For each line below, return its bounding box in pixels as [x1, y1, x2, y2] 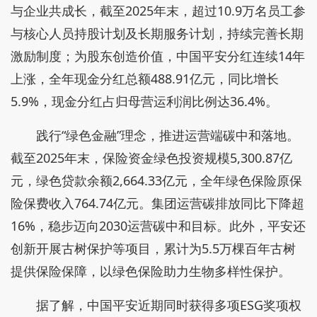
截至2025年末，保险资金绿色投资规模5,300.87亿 [11, 149, 292, 166]
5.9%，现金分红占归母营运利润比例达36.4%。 [11, 93, 278, 110]
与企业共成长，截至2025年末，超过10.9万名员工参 [11, 2, 306, 19]
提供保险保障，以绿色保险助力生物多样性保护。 [11, 263, 291, 279]
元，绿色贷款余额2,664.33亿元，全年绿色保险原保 [11, 172, 302, 189]
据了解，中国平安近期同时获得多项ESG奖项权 [36, 296, 301, 313]
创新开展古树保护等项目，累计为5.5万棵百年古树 [11, 240, 296, 257]
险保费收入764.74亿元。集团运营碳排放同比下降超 [11, 195, 304, 212]
